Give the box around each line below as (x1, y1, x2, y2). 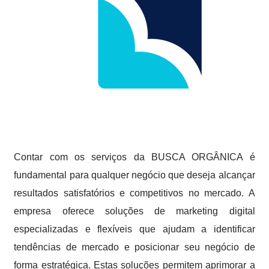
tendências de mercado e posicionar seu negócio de (14, 242, 255, 252)
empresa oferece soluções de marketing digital (14, 206, 255, 216)
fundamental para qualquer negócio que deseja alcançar (14, 170, 255, 180)
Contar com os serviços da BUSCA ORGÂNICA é (14, 152, 255, 162)
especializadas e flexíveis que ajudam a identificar (14, 224, 255, 234)
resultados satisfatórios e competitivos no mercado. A (14, 188, 255, 198)
